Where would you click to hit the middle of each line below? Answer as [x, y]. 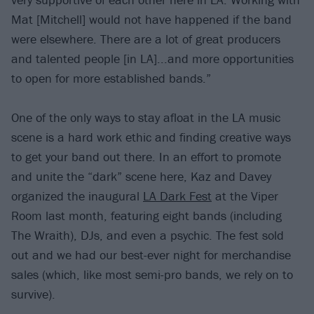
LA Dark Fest [177, 196]
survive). [33, 294]
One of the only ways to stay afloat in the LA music [146, 118]
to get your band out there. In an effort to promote [146, 157]
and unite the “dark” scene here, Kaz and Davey [141, 177]
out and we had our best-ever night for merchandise [151, 255]
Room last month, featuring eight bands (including [146, 216]
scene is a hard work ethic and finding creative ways [151, 137]
